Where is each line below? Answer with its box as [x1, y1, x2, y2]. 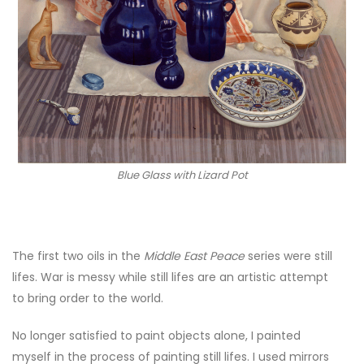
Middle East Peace [141, 248, 245, 265]
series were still [245, 248, 332, 265]
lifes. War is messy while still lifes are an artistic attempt [12, 269, 328, 286]
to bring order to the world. [12, 290, 163, 307]
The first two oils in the [12, 248, 141, 265]
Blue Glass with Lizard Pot [116, 167, 248, 184]
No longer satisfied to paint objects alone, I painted [12, 327, 301, 344]
